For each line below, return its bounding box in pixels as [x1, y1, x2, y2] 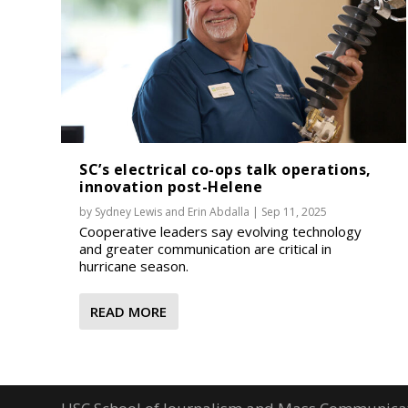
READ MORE [90, 301, 168, 321]
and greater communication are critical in [79, 239, 332, 258]
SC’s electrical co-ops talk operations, [79, 158, 372, 179]
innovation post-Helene [79, 176, 263, 197]
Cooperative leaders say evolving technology [79, 221, 362, 240]
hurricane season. [79, 256, 189, 275]
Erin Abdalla [188, 203, 250, 219]
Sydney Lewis [95, 203, 163, 219]
